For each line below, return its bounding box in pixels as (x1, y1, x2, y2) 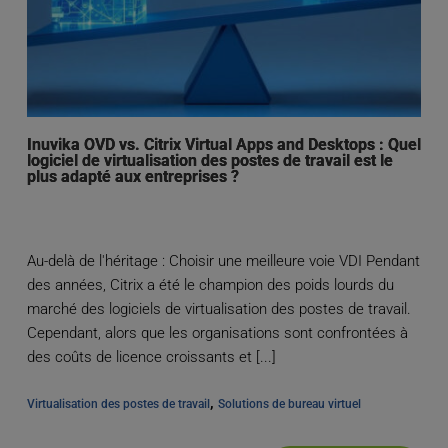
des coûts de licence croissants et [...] (26, 348, 276, 367)
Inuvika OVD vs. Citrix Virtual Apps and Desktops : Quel (26, 135, 421, 155)
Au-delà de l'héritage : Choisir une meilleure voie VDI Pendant (26, 252, 420, 271)
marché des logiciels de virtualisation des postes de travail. (26, 300, 411, 319)
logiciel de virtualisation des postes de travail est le (26, 151, 393, 171)
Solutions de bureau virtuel (217, 397, 361, 412)
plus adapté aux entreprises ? (26, 167, 239, 187)
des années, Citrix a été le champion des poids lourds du (26, 276, 394, 295)
